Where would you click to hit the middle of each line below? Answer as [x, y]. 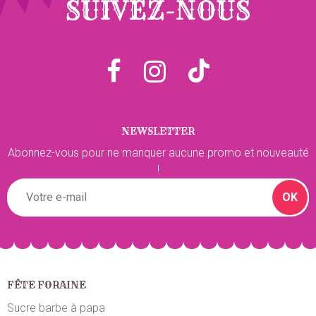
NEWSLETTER [158, 131]
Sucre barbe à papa [56, 308]
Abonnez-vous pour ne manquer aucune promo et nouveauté [158, 152]
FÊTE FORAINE [47, 285]
